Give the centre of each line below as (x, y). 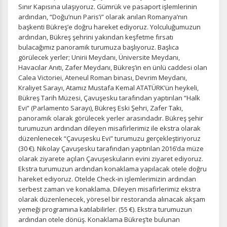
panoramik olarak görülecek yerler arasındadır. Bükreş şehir (111, 118)
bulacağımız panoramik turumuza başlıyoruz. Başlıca (99, 47)
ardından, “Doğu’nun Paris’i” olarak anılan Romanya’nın (103, 17)
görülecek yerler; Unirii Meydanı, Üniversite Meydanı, (99, 57)
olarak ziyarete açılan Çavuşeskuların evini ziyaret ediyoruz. (111, 159)
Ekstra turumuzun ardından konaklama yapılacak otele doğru (112, 169)
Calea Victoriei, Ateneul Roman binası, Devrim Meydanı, (103, 78)
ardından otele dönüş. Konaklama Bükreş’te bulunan (99, 219)
